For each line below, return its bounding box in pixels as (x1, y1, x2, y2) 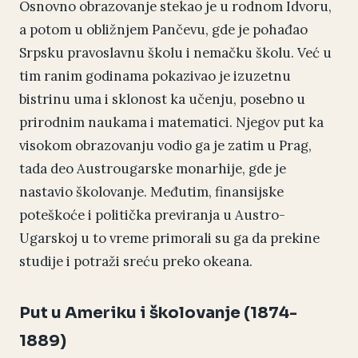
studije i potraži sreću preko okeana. (19, 253, 253, 271)
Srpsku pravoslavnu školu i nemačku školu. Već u (19, 44, 332, 62)
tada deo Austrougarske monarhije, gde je (19, 160, 286, 178)
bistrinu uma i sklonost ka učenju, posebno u (19, 90, 305, 109)
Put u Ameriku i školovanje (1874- (19, 303, 297, 324)
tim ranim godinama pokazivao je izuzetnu (19, 67, 291, 86)
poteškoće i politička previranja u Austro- (19, 206, 285, 225)
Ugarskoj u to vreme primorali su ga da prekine (19, 229, 320, 248)
